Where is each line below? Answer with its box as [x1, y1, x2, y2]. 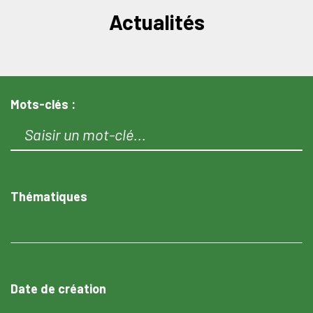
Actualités [108, 9, 205, 34]
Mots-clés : [10, 96, 75, 112]
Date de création [10, 281, 106, 296]
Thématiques [10, 189, 87, 204]
